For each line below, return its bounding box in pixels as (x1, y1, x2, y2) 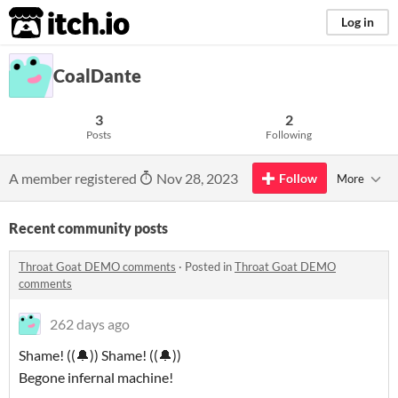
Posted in (185, 259, 235, 274)
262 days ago (50, 315, 130, 332)
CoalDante (53, 65, 141, 86)
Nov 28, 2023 (154, 170, 238, 187)
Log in (341, 14, 374, 29)
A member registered (9, 170, 139, 187)
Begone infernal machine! (19, 369, 173, 386)
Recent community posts (9, 219, 168, 236)
